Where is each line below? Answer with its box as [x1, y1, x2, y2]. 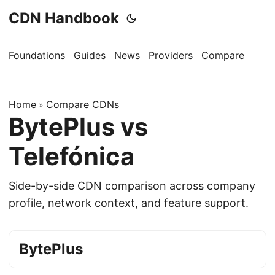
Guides [74, 49, 106, 61]
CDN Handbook [9, 9, 119, 27]
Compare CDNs [46, 98, 119, 110]
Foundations [9, 49, 65, 61]
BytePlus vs [9, 112, 148, 142]
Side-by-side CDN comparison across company [9, 179, 255, 192]
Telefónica [9, 141, 134, 171]
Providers [149, 49, 193, 61]
